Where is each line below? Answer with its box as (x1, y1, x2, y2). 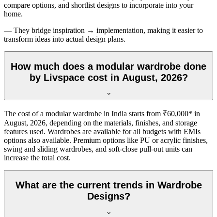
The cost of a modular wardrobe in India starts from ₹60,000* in (4, 109, 200, 118)
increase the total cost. (4, 154, 71, 162)
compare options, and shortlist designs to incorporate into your (4, 1, 193, 10)
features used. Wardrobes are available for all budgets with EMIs (4, 127, 201, 136)
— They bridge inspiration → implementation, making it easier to (4, 26, 203, 35)
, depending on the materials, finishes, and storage (46, 119, 197, 127)
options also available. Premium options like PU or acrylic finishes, (4, 136, 208, 145)
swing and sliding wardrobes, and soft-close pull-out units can (4, 145, 192, 154)
